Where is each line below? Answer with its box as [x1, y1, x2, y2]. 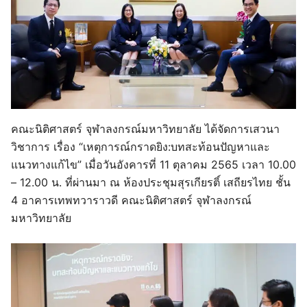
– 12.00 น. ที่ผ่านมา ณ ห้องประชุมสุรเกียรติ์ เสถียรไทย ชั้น [11, 175, 291, 189]
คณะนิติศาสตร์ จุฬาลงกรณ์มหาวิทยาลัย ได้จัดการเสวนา [11, 121, 280, 136]
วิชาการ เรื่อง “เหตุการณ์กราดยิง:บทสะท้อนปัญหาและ [11, 139, 270, 153]
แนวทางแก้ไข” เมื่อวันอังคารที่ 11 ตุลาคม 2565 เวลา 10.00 [11, 157, 296, 171]
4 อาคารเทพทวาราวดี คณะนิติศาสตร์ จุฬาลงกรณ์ [11, 193, 251, 207]
